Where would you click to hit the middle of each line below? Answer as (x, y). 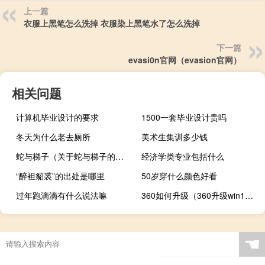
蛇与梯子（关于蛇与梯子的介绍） (119, 156)
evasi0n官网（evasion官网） (185, 60)
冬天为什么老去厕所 (53, 137)
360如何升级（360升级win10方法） (249, 195)
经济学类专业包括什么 (183, 156)
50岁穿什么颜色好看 (180, 176)
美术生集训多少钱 (175, 137)
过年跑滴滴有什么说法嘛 (62, 195)
